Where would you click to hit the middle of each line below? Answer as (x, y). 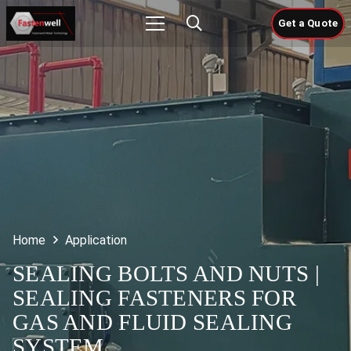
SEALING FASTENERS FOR (155, 298)
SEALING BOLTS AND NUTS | (166, 274)
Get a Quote (308, 23)
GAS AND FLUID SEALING (153, 322)
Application (96, 241)
